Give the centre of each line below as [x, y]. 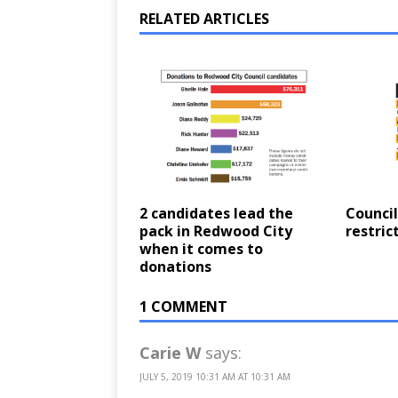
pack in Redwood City [216, 231]
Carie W [170, 353]
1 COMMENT [183, 307]
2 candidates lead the [216, 214]
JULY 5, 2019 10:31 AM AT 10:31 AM [215, 377]
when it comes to [201, 249]
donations [175, 267]
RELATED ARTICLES [204, 18]
